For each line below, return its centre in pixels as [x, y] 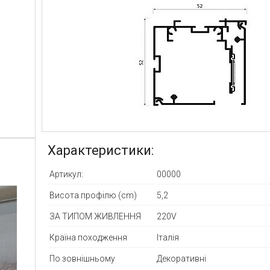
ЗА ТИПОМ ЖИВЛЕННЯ [96, 216]
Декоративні [182, 258]
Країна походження [89, 237]
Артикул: [67, 174]
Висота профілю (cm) [93, 195]
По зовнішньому [83, 258]
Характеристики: [101, 150]
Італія [168, 237]
